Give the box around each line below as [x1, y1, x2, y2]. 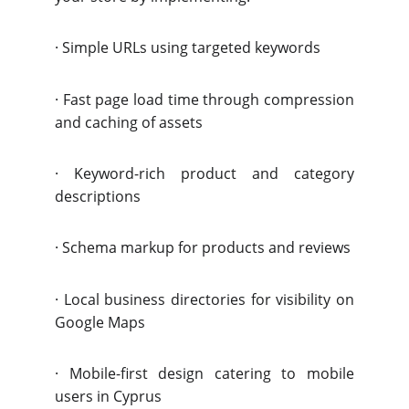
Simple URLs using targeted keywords [62, 37, 320, 58]
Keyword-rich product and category [74, 163, 354, 184]
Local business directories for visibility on [63, 289, 355, 309]
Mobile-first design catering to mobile [68, 363, 355, 383]
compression [264, 89, 355, 110]
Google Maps [55, 312, 145, 332]
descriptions [55, 186, 141, 206]
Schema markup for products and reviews [62, 237, 351, 257]
